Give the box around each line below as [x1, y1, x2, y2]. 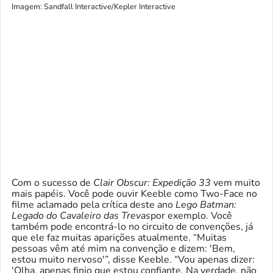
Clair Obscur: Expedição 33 [93, 175, 211, 190]
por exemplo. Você [151, 208, 232, 222]
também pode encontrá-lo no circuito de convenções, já [12, 219, 253, 233]
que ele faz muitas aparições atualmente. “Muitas [12, 230, 227, 244]
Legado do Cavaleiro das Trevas [12, 208, 151, 222]
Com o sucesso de [12, 175, 93, 190]
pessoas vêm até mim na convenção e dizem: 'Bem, [12, 241, 235, 255]
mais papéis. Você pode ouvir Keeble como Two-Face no [12, 186, 257, 200]
